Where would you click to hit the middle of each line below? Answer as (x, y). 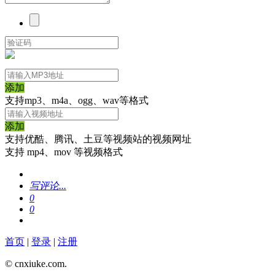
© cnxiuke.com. (36, 263)
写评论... (48, 185)
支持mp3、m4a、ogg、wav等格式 (77, 100)
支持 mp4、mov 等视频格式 (64, 152)
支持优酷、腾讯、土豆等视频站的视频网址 (98, 139)
